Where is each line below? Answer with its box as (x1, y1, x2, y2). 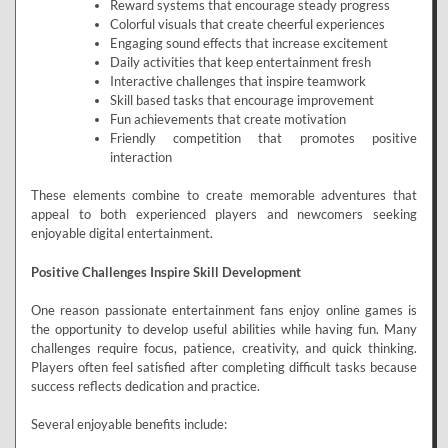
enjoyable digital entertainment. (31, 225, 213, 242)
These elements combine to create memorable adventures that (31, 187, 417, 204)
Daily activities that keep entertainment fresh (109, 53, 371, 70)
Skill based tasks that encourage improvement (109, 91, 374, 108)
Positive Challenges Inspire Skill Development (31, 263, 301, 280)
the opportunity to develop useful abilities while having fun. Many (31, 321, 417, 338)
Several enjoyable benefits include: (31, 416, 227, 433)
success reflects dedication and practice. (31, 378, 260, 395)
